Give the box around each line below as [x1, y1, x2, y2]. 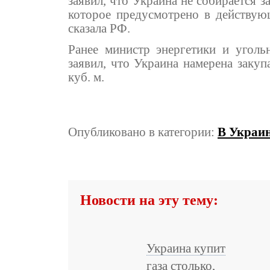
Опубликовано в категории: [68, 125, 218, 139]
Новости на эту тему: [80, 192, 218, 208]
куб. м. [68, 71, 104, 84]
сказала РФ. [68, 22, 130, 35]
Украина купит [146, 242, 225, 255]
